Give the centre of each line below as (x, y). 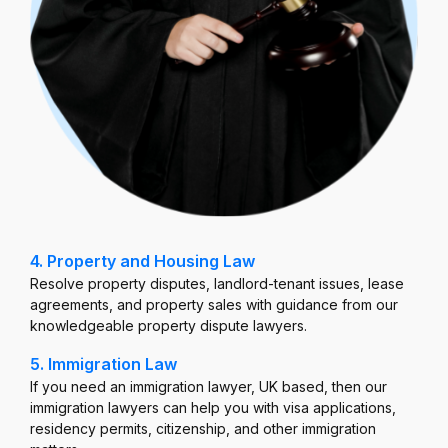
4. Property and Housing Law (142, 261)
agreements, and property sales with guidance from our (214, 305)
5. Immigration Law (103, 364)
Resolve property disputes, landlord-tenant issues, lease (217, 284)
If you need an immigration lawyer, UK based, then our (208, 387)
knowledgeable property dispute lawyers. (168, 326)
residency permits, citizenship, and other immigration (203, 429)
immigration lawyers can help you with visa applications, (213, 408)
